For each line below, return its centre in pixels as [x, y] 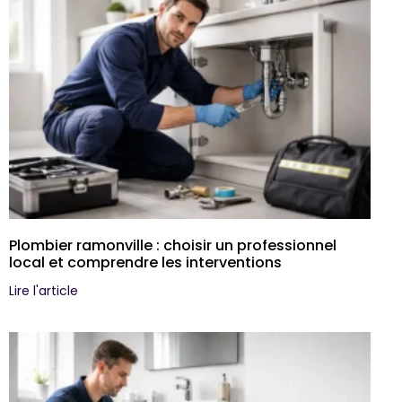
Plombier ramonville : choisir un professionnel [173, 246]
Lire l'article [44, 291]
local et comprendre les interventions [145, 263]
